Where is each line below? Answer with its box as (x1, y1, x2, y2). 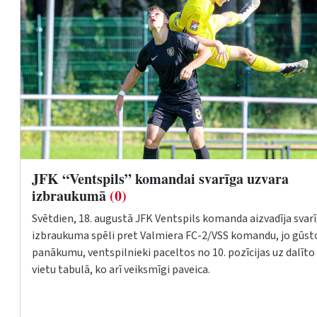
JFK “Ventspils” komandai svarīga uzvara (32, 168, 289, 189)
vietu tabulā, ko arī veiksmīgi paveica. (32, 261, 212, 277)
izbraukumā (32, 185, 110, 206)
